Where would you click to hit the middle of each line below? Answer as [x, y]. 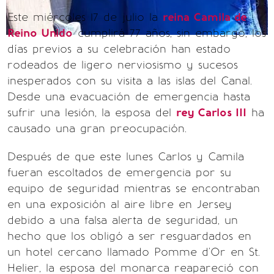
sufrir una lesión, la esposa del [92, 113]
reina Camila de [205, 17]
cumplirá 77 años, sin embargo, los [169, 33]
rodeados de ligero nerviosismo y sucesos [123, 65]
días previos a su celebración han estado [119, 49]
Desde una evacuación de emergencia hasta [129, 97]
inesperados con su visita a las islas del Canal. [130, 81]
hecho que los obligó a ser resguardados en [129, 236]
